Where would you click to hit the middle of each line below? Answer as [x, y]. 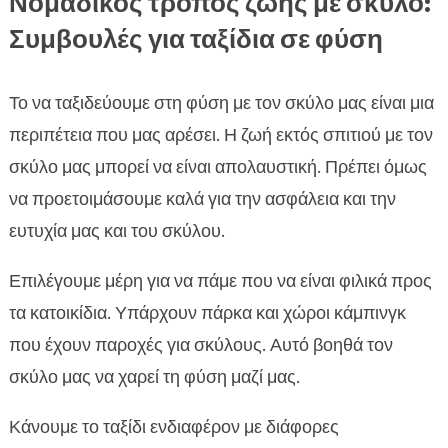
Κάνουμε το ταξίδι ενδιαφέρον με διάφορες [173, 427]
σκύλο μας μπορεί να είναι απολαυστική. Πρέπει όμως [217, 167]
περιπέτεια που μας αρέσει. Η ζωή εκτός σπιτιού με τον [220, 135]
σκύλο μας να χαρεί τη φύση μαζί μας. [154, 377]
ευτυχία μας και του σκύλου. [116, 231]
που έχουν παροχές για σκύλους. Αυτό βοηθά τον [200, 345]
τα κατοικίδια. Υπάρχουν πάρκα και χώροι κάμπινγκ [207, 313]
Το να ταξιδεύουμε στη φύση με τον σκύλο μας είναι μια [221, 103]
